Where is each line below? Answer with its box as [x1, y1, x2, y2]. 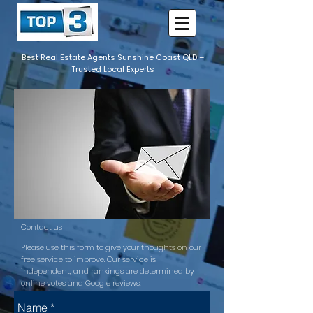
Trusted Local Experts [71, 64, 154, 75]
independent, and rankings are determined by [21, 265, 194, 277]
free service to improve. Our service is [21, 254, 156, 265]
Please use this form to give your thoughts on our [21, 242, 201, 253]
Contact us [21, 221, 62, 233]
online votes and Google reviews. [21, 277, 140, 289]
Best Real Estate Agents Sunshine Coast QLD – [21, 52, 204, 63]
